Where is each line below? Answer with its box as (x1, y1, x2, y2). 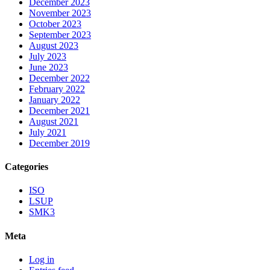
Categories (5, 161, 48, 172)
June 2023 (29, 61, 68, 72)
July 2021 (29, 127, 66, 137)
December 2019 (29, 137, 90, 148)
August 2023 (29, 40, 78, 51)
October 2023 (29, 18, 81, 29)
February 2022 (29, 83, 85, 94)
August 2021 (29, 116, 78, 127)
